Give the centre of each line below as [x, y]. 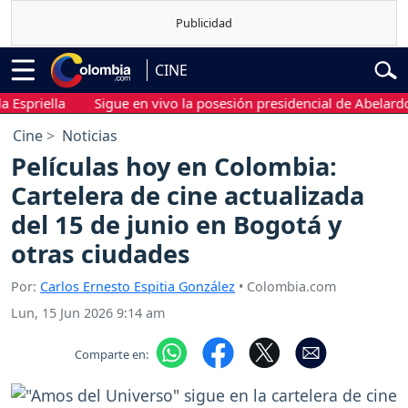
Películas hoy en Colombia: [174, 167]
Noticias [90, 136]
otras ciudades [101, 254]
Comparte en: [111, 355]
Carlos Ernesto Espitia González [138, 286]
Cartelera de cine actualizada [188, 196]
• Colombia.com [286, 286]
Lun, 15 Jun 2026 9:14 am [88, 312]
